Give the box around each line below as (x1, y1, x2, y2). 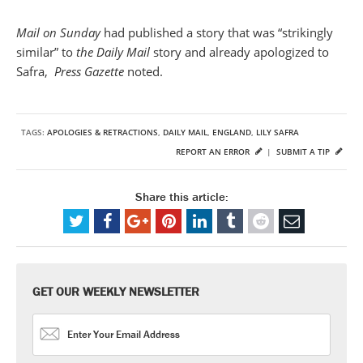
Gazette (84, 62, 124, 79)
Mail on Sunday (16, 23, 104, 41)
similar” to (16, 43, 76, 60)
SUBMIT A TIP (276, 145, 332, 157)
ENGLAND (212, 126, 251, 138)
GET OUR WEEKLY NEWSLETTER (32, 283, 199, 299)
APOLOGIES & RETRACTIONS (47, 126, 158, 138)
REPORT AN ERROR (176, 145, 252, 157)
